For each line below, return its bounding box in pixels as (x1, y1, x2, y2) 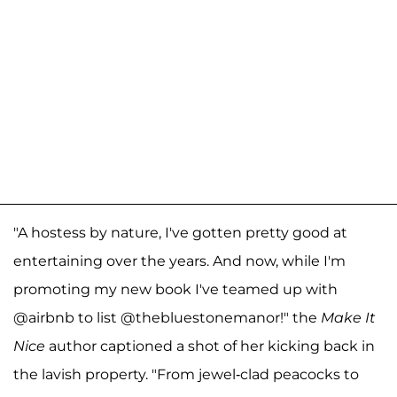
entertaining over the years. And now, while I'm (13, 252, 346, 269)
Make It (321, 308, 376, 326)
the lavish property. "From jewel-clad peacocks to (13, 365, 359, 383)
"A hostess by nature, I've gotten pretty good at (13, 223, 347, 241)
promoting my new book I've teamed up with (13, 280, 338, 298)
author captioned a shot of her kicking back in (45, 337, 375, 354)
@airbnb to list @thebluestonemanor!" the (13, 308, 321, 326)
